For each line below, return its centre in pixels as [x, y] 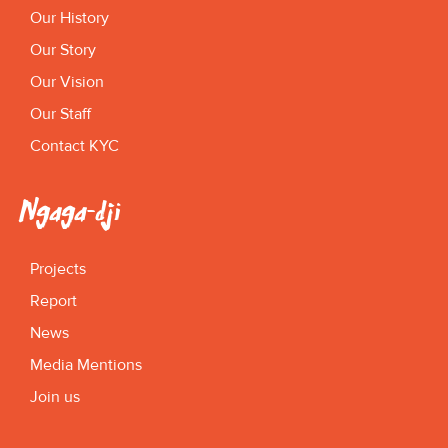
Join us [55, 396]
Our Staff [60, 113]
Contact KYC [74, 145]
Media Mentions [86, 364]
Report [53, 300]
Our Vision [67, 81]
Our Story [63, 49]
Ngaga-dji [70, 211]
